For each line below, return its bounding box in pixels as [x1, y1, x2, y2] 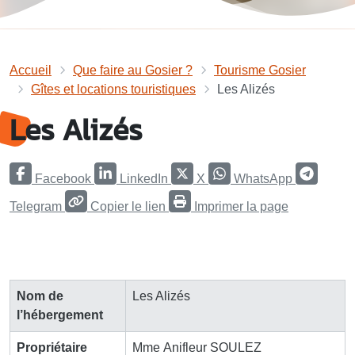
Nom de [17, 288, 63, 303]
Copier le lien [90, 199, 166, 213]
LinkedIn [120, 171, 168, 185]
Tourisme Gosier [214, 63, 306, 77]
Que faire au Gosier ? [73, 63, 193, 77]
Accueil [10, 63, 52, 77]
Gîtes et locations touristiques [31, 82, 196, 96]
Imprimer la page [194, 199, 288, 213]
